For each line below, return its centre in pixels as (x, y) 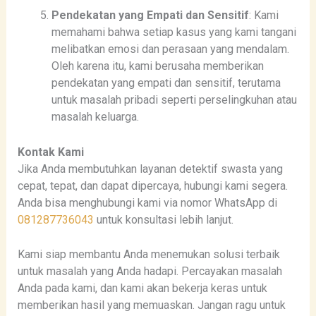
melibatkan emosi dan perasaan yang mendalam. (170, 49)
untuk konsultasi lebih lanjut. (163, 219)
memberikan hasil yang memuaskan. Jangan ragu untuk (151, 305)
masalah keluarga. (95, 117)
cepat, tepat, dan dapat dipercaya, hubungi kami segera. (152, 186)
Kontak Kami (50, 152)
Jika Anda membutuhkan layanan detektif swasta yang (150, 169)
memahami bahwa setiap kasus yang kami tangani (174, 32)
